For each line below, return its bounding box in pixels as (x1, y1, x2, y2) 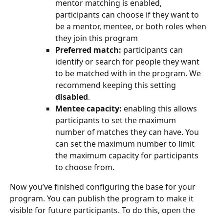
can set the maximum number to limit (55, 138, 197, 150)
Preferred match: (55, 44, 121, 56)
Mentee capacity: (55, 103, 122, 114)
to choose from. (55, 162, 114, 173)
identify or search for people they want (55, 56, 201, 67)
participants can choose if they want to (55, 9, 201, 21)
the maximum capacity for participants (55, 150, 200, 161)
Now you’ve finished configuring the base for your (10, 181, 197, 193)
